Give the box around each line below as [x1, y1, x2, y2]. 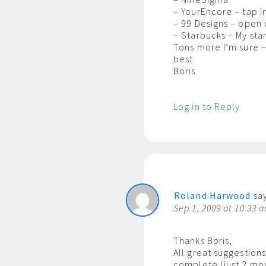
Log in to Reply [173, 100, 240, 112]
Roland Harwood [174, 189, 251, 201]
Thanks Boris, [173, 235, 233, 246]
